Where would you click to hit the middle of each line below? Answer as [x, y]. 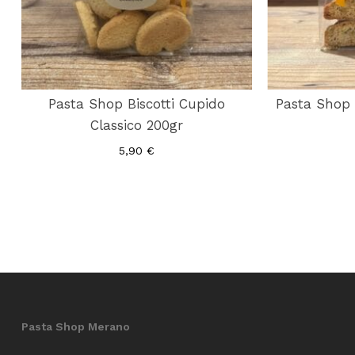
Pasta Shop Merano [75, 326]
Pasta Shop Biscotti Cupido [136, 103]
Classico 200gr [136, 125]
